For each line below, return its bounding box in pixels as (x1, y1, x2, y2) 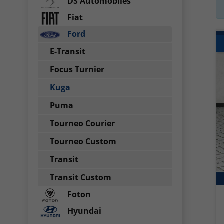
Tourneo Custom (50, 136, 116, 147)
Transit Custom (50, 172, 111, 183)
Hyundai (65, 205, 101, 216)
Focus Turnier (50, 64, 104, 75)
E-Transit (50, 46, 85, 57)
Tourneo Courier (50, 118, 115, 129)
